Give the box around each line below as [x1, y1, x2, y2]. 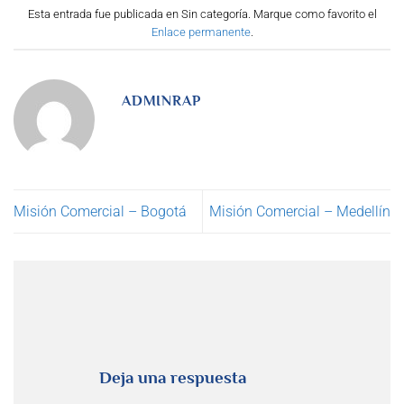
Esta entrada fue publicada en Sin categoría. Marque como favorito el [27, 7, 377, 22]
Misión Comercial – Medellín [209, 202, 390, 220]
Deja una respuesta [99, 368, 251, 388]
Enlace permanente [151, 25, 251, 40]
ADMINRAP [122, 92, 201, 109]
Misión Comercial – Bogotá [14, 202, 187, 220]
